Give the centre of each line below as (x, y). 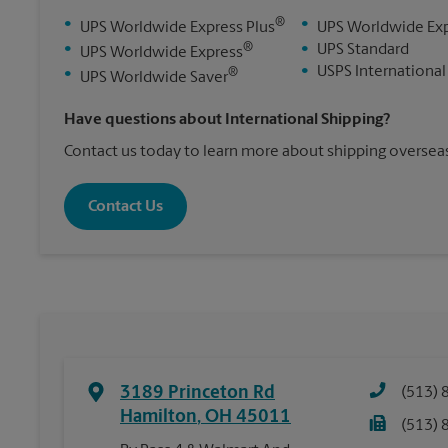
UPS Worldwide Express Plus (177, 28)
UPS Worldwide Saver (154, 78)
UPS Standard (363, 50)
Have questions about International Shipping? (227, 120)
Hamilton (158, 418)
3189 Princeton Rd (197, 394)
